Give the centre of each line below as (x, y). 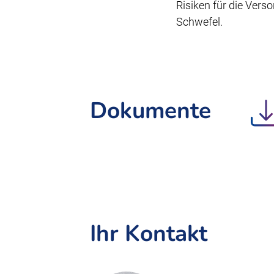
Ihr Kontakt (149, 234)
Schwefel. (199, 22)
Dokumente (151, 111)
